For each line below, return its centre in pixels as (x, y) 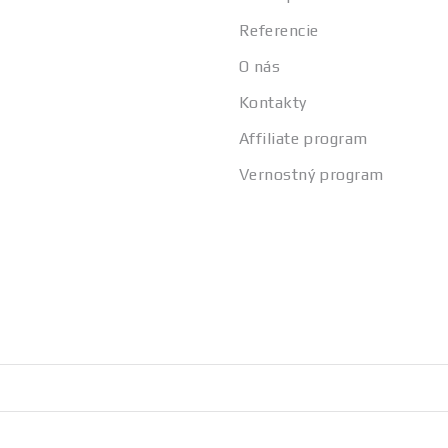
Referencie (279, 30)
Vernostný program (311, 174)
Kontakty (273, 102)
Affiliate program (303, 138)
